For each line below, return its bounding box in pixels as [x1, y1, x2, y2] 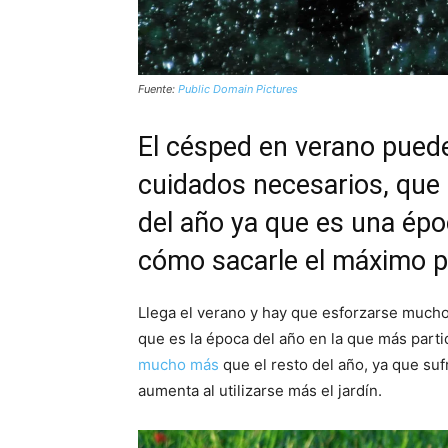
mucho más [138, 355, 219, 375]
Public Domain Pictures [178, 82, 298, 97]
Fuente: [138, 82, 178, 97]
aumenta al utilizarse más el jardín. [138, 381, 382, 401]
